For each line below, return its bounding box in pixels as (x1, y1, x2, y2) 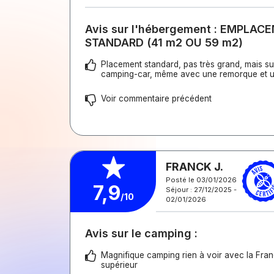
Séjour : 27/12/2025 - (166, 185, 237, 194)
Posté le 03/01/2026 (166, 175, 237, 184)
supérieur (101, 260, 138, 270)
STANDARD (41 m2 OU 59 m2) (85, 36, 243, 49)
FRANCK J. (166, 160, 223, 173)
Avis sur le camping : (85, 227, 198, 240)
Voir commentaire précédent (101, 94, 212, 103)
